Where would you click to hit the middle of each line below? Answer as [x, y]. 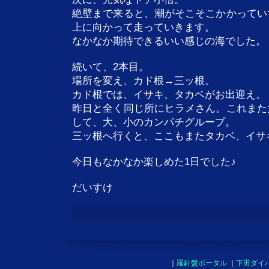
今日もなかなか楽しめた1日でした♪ [154, 162]
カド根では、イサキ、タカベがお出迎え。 [169, 95]
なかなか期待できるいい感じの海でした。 [169, 41]
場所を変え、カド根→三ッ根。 [144, 81]
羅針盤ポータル [201, 263]
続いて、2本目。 [110, 67]
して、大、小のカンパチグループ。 [154, 122]
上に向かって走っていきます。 [144, 27]
